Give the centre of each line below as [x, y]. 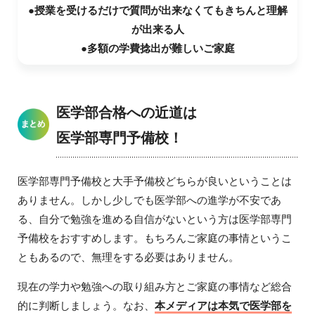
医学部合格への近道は [126, 113]
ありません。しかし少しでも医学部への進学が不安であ [149, 200]
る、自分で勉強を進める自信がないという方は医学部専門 [154, 219]
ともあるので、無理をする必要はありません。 [128, 257]
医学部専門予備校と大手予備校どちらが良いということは [154, 181]
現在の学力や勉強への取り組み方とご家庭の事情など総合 [154, 287]
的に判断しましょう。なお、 [86, 306]
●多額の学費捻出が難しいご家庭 [157, 49]
